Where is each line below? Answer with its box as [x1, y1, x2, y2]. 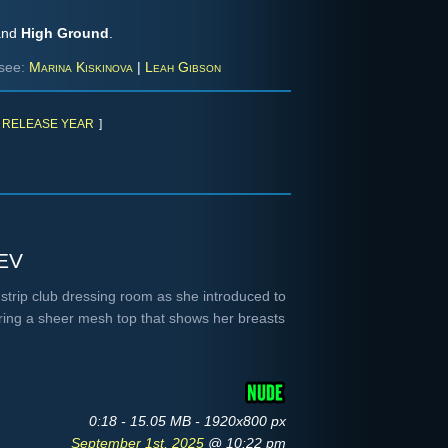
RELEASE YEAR [2, 117, 94, 131]
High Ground [21, 25, 109, 41]
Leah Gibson [145, 59, 221, 75]
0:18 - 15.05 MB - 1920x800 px [89, 413, 286, 429]
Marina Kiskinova [29, 59, 133, 75]
